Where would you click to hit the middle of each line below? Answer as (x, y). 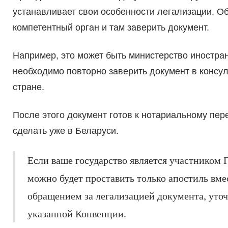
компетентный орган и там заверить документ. (111, 28)
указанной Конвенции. (77, 214)
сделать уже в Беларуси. (65, 131)
